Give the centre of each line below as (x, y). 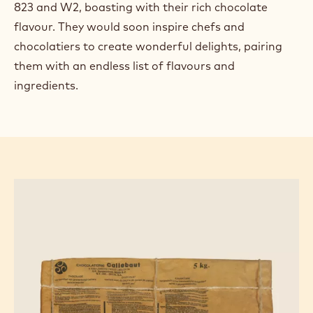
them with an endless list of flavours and (124, 66)
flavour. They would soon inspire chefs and (129, 27)
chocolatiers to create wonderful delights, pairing (148, 46)
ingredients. (46, 86)
